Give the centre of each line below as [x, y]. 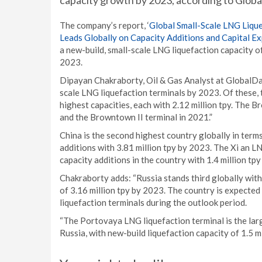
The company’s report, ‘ [104, 25]
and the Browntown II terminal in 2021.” [136, 117]
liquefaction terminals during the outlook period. [153, 202]
